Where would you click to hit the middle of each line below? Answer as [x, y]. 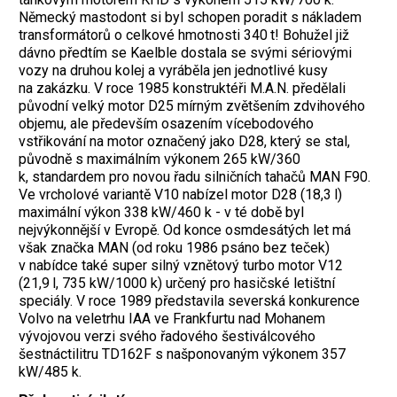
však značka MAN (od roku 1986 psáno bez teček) [174, 247]
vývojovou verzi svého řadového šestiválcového [167, 336]
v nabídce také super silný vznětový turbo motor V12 [181, 265]
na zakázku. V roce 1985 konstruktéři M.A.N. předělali [182, 88]
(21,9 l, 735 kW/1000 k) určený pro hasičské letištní [177, 283]
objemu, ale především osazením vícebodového [166, 123]
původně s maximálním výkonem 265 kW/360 [160, 159]
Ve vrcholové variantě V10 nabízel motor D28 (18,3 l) [180, 194]
